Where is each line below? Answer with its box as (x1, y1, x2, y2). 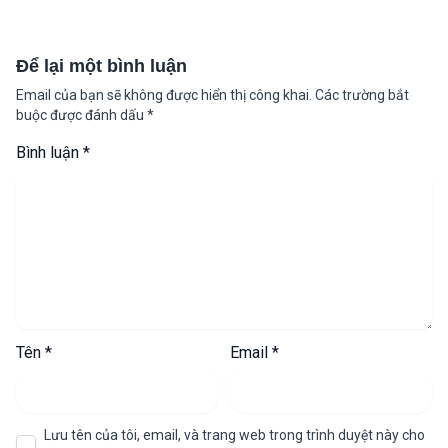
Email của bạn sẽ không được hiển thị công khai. (16, 87, 312, 104)
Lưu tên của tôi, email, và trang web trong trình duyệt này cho (44, 427, 425, 444)
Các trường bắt (315, 87, 409, 104)
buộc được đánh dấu (16, 107, 147, 124)
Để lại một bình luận (16, 56, 187, 77)
